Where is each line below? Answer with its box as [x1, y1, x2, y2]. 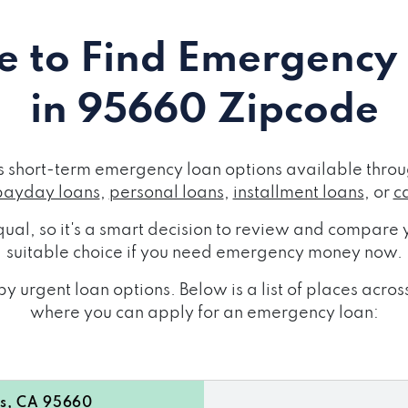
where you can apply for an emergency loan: [29, 304, 379, 321]
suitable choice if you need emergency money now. [5, 244, 403, 261]
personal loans [108, 184, 224, 201]
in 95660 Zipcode [29, 90, 379, 131]
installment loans [232, 184, 364, 201]
